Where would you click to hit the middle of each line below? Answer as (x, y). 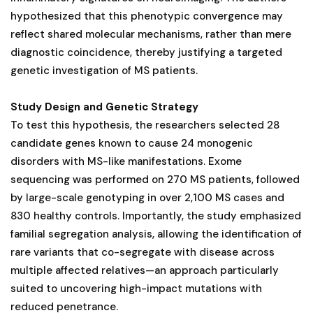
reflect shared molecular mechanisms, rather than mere (151, 34)
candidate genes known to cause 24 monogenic (132, 143)
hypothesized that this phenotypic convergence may (147, 16)
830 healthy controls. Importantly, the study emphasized (156, 216)
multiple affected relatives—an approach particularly (145, 270)
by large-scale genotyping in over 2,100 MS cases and (147, 197)
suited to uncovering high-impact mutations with (136, 288)
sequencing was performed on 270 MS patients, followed (155, 179)
